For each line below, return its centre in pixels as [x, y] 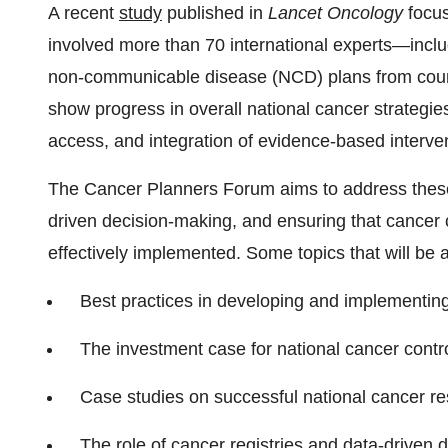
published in [215, 13]
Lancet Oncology [335, 13]
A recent [83, 13]
